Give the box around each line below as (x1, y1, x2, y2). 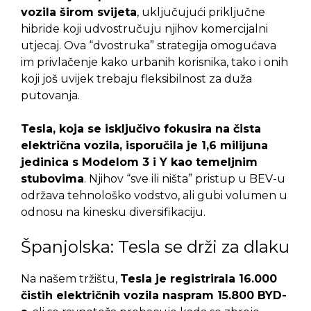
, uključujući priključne (137, 6, 265, 19)
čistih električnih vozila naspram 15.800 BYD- (21, 289, 287, 303)
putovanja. (21, 89, 80, 103)
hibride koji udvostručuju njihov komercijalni (21, 22, 268, 36)
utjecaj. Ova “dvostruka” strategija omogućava (21, 39, 276, 53)
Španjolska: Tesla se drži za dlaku (21, 237, 289, 258)
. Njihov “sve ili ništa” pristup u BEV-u (84, 172, 285, 186)
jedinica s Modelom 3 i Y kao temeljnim (21, 155, 258, 169)
